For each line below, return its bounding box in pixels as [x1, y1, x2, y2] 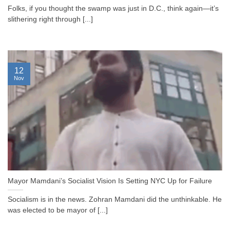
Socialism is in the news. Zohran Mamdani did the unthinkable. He [8, 196, 222, 204]
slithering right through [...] [8, 15, 93, 24]
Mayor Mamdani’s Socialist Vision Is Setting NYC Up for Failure [8, 177, 212, 185]
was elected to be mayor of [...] [8, 206, 108, 215]
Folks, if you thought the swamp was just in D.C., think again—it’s [8, 5, 219, 13]
